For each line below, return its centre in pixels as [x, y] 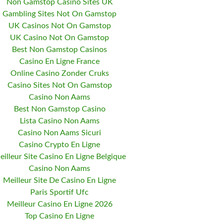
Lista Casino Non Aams [59, 121]
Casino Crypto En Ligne [59, 145]
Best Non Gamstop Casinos [59, 50]
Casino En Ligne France [59, 61]
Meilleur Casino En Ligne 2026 [59, 204]
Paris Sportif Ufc [59, 192]
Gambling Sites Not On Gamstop [59, 14]
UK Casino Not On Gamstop [59, 38]
